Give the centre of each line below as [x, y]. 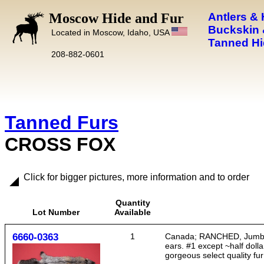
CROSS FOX [60, 144]
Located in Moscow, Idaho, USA [111, 32]
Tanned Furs [62, 123]
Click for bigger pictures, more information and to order [136, 177]
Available [133, 212]
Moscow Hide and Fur [116, 18]
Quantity [133, 203]
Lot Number [56, 212]
